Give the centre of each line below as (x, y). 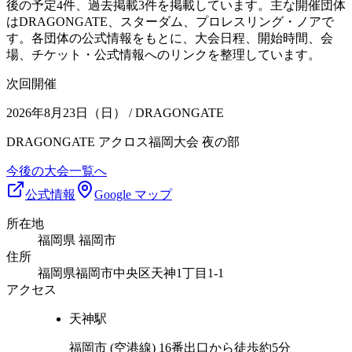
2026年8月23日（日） (66, 112)
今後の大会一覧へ (57, 170)
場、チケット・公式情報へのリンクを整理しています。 (163, 54)
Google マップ (133, 194)
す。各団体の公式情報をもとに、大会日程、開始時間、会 (170, 38)
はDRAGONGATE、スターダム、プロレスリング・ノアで (170, 21)
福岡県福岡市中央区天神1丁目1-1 (131, 273)
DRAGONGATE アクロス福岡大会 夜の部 (123, 141)
